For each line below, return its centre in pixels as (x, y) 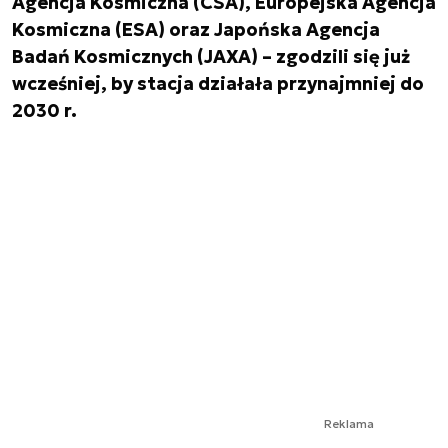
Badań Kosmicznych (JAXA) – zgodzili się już (211, 56)
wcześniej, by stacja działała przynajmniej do (218, 83)
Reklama (349, 423)
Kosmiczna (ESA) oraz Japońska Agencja (196, 29)
